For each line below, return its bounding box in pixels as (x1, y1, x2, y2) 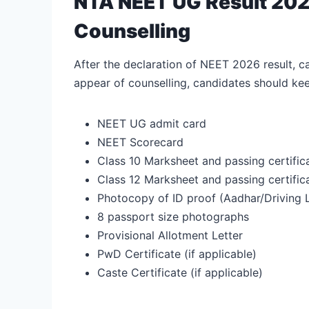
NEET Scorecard (97, 134, 183, 149)
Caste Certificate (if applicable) (97, 265, 263, 279)
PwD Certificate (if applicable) (97, 246, 257, 261)
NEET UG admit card (97, 116, 206, 130)
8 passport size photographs (97, 209, 249, 223)
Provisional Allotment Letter (97, 228, 243, 242)
